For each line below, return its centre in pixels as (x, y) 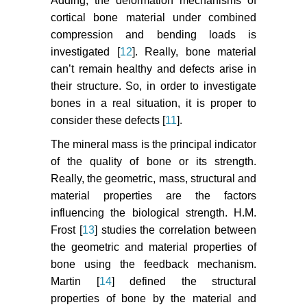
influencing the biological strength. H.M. (153, 213)
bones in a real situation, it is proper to (153, 103)
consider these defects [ (108, 121)
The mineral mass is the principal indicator (153, 145)
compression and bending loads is (153, 35)
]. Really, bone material (194, 52)
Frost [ (66, 230)
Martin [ (75, 282)
